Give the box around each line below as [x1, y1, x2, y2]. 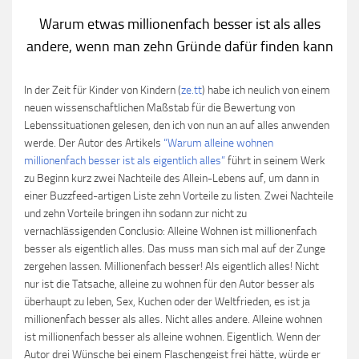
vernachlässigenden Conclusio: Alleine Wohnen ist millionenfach [24, 224, 317, 238]
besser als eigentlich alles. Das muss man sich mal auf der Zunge [24, 242, 325, 256]
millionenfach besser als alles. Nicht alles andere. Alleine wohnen [24, 313, 322, 326]
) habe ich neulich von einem [202, 83, 330, 97]
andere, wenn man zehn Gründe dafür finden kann [26, 38, 333, 55]
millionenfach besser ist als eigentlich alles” [24, 154, 225, 167]
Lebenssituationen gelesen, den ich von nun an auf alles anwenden [24, 119, 329, 132]
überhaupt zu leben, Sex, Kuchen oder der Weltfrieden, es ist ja [24, 295, 310, 309]
